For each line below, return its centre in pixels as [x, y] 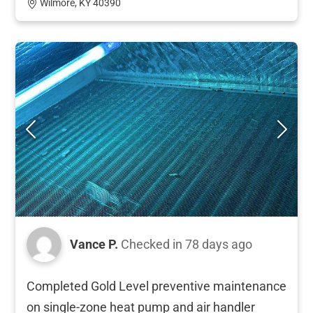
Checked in [153, 244]
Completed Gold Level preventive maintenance [156, 286]
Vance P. [94, 244]
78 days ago [219, 244]
